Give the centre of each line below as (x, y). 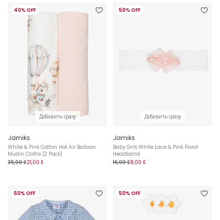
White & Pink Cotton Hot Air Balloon (52, 147)
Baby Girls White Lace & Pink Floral (156, 147)
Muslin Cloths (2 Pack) (35, 154)
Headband (126, 154)
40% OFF (25, 10)
